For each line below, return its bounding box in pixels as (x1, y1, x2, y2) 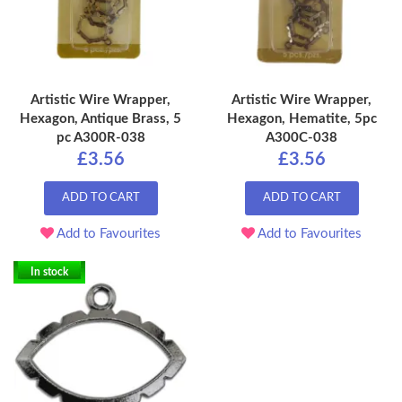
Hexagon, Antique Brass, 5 (20, 112, 181, 127)
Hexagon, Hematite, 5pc (226, 112, 377, 127)
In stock (31, 267, 68, 278)
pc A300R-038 (56, 131, 145, 145)
